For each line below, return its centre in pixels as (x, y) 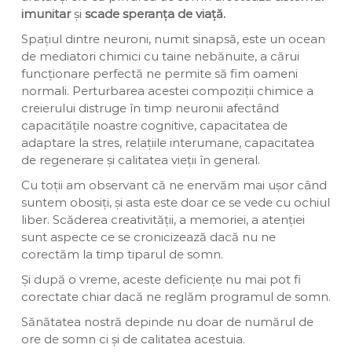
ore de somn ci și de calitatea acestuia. (133, 339)
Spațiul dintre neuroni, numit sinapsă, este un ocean (173, 38)
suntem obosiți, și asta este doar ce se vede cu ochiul (175, 202)
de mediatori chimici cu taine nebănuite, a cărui (160, 56)
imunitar (46, 13)
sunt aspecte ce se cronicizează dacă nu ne (148, 236)
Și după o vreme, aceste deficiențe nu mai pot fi (161, 279)
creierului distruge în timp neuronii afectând (150, 108)
